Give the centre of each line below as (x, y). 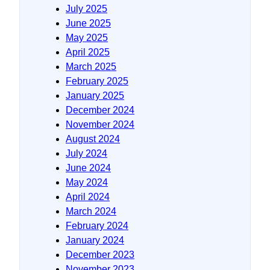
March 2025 (91, 66)
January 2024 (95, 240)
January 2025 (95, 95)
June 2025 (88, 23)
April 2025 (88, 52)
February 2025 (97, 81)
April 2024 (88, 196)
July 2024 (86, 153)
